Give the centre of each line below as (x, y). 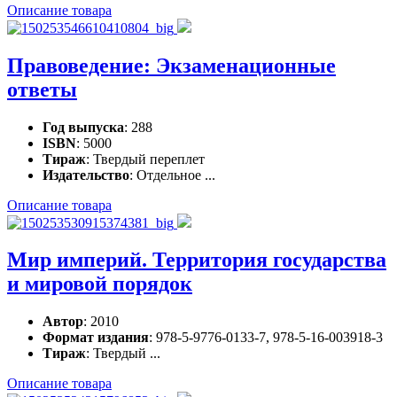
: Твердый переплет (145, 159)
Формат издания (96, 338)
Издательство (86, 175)
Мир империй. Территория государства (197, 260)
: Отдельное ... (172, 175)
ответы (42, 89)
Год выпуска (83, 127)
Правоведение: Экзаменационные (171, 65)
